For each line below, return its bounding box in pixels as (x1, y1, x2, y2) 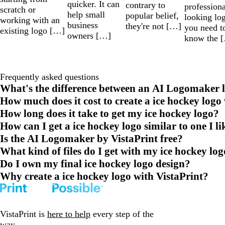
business (67, 20, 98, 31)
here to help (47, 209, 90, 219)
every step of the (90, 209, 154, 219)
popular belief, (125, 10, 179, 21)
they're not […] (125, 21, 181, 31)
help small (67, 10, 105, 20)
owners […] (67, 31, 111, 41)
